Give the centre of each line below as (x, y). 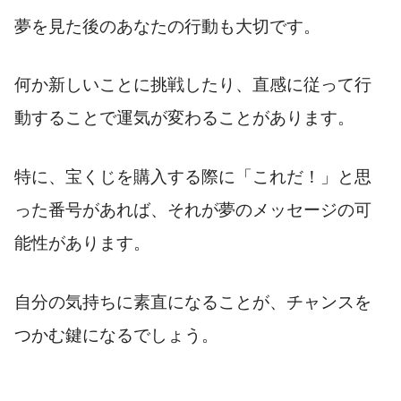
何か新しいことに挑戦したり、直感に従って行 (193, 85)
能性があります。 (82, 243)
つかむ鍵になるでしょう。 (116, 335)
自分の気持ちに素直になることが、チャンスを (193, 302)
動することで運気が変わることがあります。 (184, 118)
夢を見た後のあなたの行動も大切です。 (167, 26)
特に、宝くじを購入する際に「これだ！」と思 (193, 177)
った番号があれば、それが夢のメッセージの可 (193, 210)
